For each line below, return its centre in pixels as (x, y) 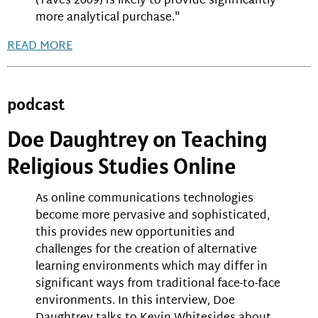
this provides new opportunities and (135, 234)
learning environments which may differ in (152, 268)
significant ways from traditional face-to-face (158, 285)
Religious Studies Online (122, 166)
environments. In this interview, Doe (135, 302)
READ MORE (40, 47)
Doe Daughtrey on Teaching (137, 139)
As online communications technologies (144, 199)
